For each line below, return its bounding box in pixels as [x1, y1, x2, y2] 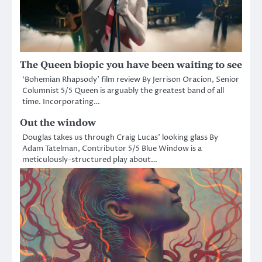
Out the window [20, 116, 96, 129]
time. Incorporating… [22, 96, 100, 107]
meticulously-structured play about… [22, 154, 157, 165]
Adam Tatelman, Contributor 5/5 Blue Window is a [22, 143, 202, 154]
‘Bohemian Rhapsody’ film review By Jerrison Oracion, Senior [22, 74, 239, 85]
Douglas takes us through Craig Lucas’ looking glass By [22, 132, 218, 143]
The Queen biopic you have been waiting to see [20, 58, 242, 71]
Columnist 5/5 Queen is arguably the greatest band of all [22, 85, 224, 96]
